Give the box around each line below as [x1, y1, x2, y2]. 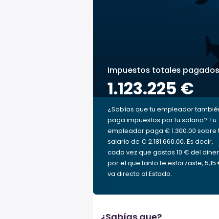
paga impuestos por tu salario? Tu [108, 115, 217, 125]
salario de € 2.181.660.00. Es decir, [108, 137, 213, 146]
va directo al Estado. [108, 169, 172, 178]
